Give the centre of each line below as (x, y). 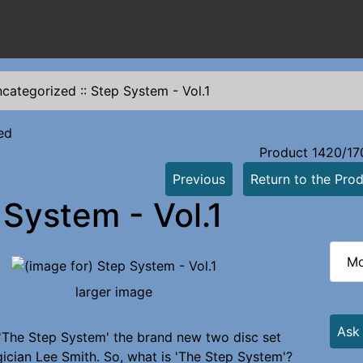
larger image (113, 291)
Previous (199, 179)
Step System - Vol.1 (150, 91)
